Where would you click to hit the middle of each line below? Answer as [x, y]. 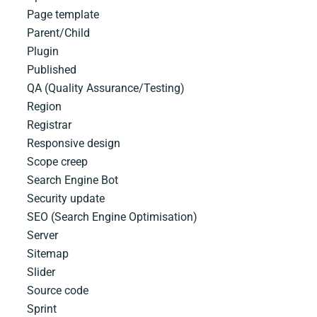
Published [52, 70]
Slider [41, 272]
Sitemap [48, 254]
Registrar [49, 125]
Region [44, 107]
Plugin [43, 52]
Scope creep [57, 162]
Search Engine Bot [73, 180]
